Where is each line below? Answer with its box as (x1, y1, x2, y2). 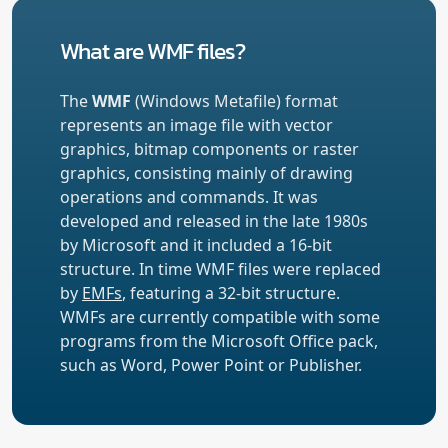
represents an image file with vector (60, 113, 333, 136)
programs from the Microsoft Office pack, (60, 329, 378, 352)
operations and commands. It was (60, 185, 318, 208)
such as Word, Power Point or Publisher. (60, 353, 362, 376)
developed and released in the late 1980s (60, 209, 368, 232)
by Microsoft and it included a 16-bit (60, 233, 332, 256)
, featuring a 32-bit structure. (122, 281, 340, 304)
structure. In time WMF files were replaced (60, 257, 381, 280)
